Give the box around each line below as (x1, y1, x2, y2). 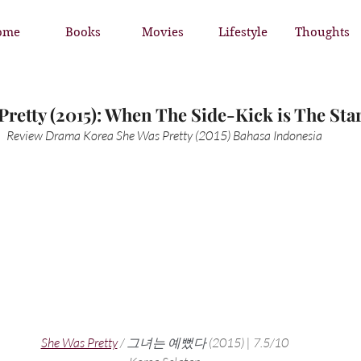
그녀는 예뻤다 (126, 334, 206, 351)
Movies (142, 25, 184, 39)
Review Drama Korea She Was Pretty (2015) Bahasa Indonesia (6, 127, 322, 143)
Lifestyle (218, 25, 268, 39)
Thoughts (295, 25, 350, 39)
